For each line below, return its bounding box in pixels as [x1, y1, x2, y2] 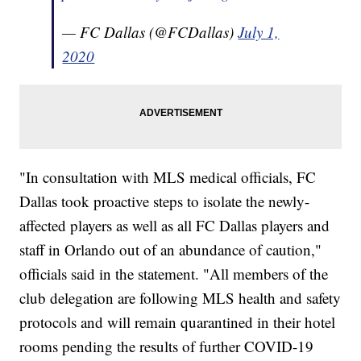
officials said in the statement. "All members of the [19, 263, 329, 284]
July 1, [238, 22, 280, 43]
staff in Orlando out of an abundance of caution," [19, 239, 322, 260]
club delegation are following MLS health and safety [19, 288, 342, 309]
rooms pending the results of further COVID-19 [19, 336, 314, 357]
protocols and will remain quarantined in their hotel [19, 312, 336, 333]
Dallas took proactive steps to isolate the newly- [19, 191, 310, 212]
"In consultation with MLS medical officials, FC [19, 167, 317, 188]
